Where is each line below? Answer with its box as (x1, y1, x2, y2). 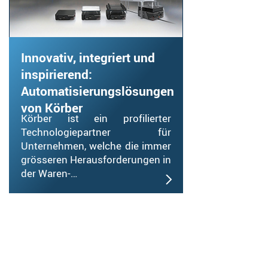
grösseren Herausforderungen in (21, 152, 171, 166)
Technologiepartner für (21, 124, 171, 139)
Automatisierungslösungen (21, 82, 174, 99)
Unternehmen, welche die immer (21, 138, 171, 153)
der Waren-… (21, 166, 77, 180)
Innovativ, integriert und (21, 48, 155, 66)
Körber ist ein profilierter (21, 111, 171, 125)
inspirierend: (21, 65, 92, 83)
